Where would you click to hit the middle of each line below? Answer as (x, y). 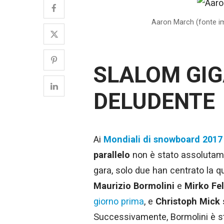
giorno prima (119, 201)
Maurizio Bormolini (134, 186)
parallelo (112, 155)
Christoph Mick (188, 201)
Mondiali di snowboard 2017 (163, 139)
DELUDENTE (154, 101)
